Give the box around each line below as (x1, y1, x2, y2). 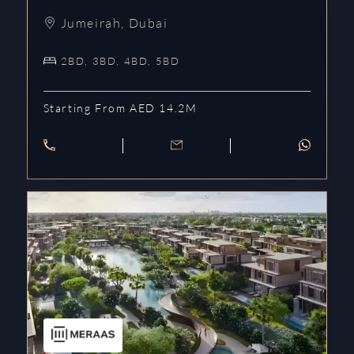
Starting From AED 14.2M (43, 100, 198, 115)
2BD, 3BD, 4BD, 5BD (60, 54, 180, 67)
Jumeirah (60, 14, 122, 31)
